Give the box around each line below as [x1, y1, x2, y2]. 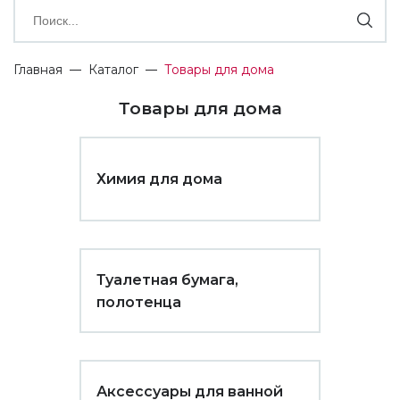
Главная [13, 62, 62, 78]
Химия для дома [96, 171, 222, 187]
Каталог [88, 62, 138, 78]
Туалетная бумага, [96, 271, 238, 288]
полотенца [96, 293, 181, 311]
